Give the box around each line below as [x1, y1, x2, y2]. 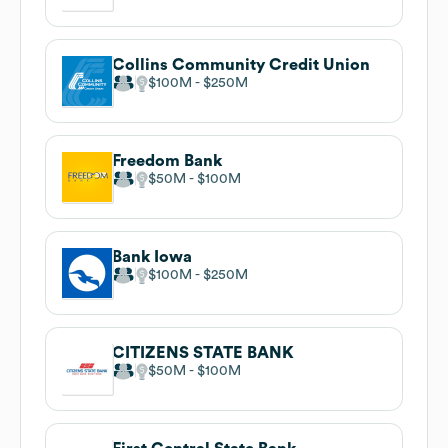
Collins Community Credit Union [112, 56, 370, 73]
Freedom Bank [112, 152, 222, 169]
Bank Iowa [112, 248, 192, 265]
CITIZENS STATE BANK [112, 344, 294, 361]
